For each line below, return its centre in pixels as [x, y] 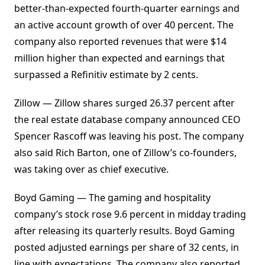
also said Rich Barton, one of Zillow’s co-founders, [125, 153]
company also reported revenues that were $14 [120, 42]
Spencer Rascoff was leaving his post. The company [129, 136]
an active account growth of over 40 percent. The [124, 25]
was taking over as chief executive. [91, 169]
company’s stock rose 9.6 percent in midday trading [130, 214]
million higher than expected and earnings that [119, 58]
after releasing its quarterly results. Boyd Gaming [125, 231]
